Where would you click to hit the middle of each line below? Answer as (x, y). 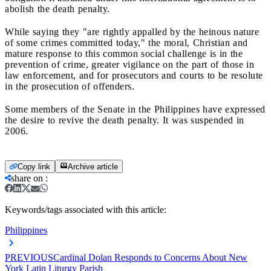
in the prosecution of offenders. (70, 86)
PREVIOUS (29, 257)
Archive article (93, 166)
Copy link (34, 166)
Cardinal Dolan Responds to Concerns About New (150, 257)
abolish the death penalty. (59, 8)
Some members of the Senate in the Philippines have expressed (135, 109)
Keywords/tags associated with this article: (86, 209)
